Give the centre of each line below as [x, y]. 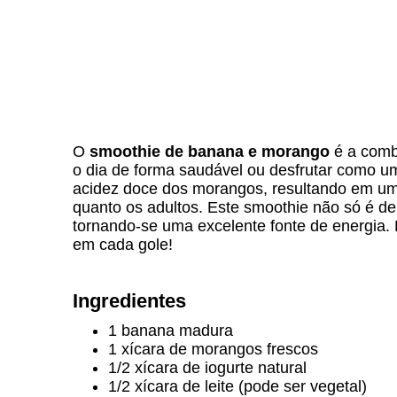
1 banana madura [171, 331]
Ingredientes [129, 301]
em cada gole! [123, 245]
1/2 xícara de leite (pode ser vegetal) [237, 386]
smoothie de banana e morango [210, 152]
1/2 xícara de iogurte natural [207, 368]
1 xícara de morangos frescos [213, 349]
